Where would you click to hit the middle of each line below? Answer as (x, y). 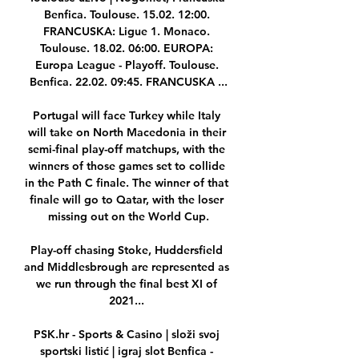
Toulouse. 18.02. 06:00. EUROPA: (127, 48)
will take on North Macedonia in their (127, 133)
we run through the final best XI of (127, 284)
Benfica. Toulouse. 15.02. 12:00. (127, 15)
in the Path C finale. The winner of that (127, 183)
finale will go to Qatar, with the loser (127, 200)
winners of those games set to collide (127, 166)
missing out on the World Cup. (128, 217)
